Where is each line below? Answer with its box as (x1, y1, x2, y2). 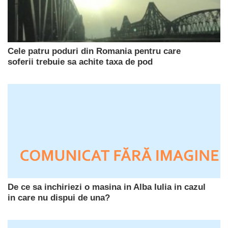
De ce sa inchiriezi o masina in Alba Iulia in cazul (8, 182, 206, 192)
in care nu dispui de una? (8, 192, 110, 203)
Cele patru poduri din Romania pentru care (8, 46, 181, 56)
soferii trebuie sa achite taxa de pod (8, 56, 153, 67)
